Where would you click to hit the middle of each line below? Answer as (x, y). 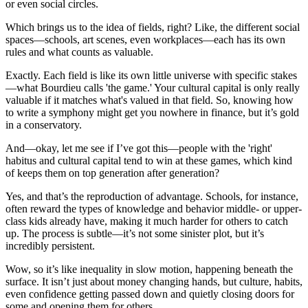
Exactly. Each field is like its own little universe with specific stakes (151, 75)
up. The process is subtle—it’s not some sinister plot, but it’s (135, 233)
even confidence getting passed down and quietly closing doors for (150, 294)
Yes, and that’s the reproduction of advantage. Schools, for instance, (152, 196)
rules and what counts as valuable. (79, 52)
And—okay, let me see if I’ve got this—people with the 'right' (139, 148)
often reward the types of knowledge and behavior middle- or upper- (154, 208)
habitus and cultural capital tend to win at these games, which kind (149, 160)
